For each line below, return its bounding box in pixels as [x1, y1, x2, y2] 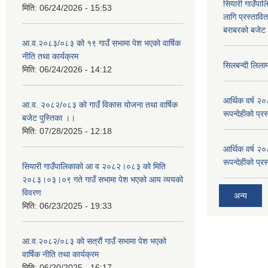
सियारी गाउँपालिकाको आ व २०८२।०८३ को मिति [22, 161, 166, 171]
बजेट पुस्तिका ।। [22, 112, 75, 123]
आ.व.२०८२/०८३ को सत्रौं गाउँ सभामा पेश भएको [22, 236, 166, 246]
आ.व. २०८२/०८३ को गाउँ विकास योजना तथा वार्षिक [22, 99, 178, 109]
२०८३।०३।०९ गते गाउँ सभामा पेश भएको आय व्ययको [22, 174, 183, 184]
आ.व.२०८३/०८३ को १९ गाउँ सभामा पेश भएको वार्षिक [22, 38, 181, 48]
